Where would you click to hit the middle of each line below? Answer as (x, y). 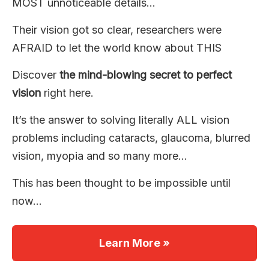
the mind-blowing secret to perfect (146, 75)
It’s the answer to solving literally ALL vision (121, 120)
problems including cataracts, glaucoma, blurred (131, 138)
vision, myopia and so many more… (100, 156)
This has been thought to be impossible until (121, 183)
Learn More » (134, 243)
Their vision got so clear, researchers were (117, 30)
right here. (67, 93)
